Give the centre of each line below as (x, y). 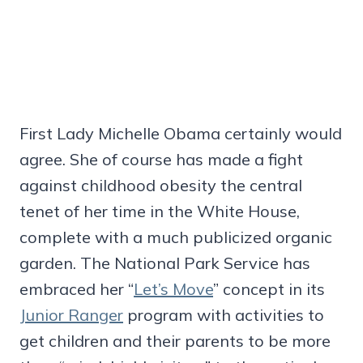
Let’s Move (173, 288)
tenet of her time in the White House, (160, 211)
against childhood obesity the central (161, 185)
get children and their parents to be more (175, 340)
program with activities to (224, 314)
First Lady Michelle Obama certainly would (181, 133)
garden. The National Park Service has (165, 263)
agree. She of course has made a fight (161, 159)
